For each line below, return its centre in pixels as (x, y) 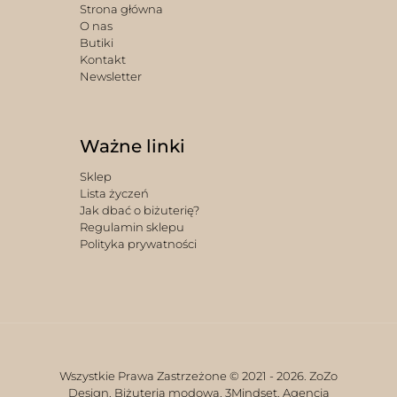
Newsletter (110, 76)
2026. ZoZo (307, 375)
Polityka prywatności (138, 243)
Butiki (96, 42)
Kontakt (102, 59)
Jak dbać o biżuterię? (139, 210)
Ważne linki (132, 146)
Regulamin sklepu (132, 226)
